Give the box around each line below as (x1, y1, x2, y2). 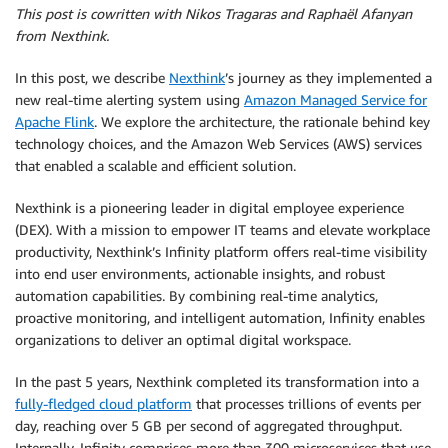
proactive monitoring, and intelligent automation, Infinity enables (15, 309, 425, 326)
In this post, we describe (15, 69, 169, 86)
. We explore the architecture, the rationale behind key (94, 113, 430, 130)
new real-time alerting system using (15, 91, 244, 108)
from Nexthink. (15, 27, 109, 44)
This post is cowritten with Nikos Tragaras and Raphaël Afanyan (15, 5, 412, 22)
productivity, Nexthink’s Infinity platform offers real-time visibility (15, 243, 427, 260)
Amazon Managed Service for (244, 91, 427, 108)
